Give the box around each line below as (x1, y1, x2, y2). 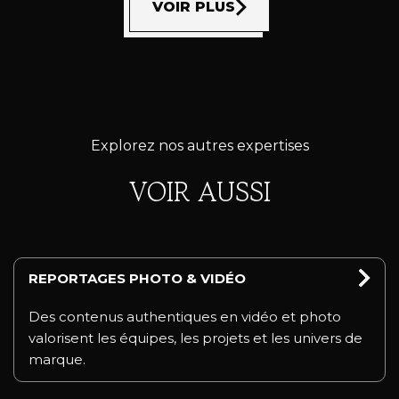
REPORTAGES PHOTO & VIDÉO (28, 269, 246, 287)
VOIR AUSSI (128, 171, 271, 211)
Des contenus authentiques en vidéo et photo (28, 307, 341, 325)
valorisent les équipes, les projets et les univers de (28, 329, 362, 346)
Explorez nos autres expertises (90, 136, 309, 154)
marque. (28, 350, 85, 368)
